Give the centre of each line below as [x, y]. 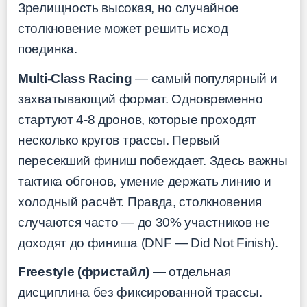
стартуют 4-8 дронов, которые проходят [137, 119]
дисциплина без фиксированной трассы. [140, 293]
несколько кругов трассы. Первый [119, 140]
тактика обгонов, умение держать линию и [145, 181]
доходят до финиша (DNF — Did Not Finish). [148, 243]
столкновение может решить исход [123, 29]
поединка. [48, 49]
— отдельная [190, 272]
